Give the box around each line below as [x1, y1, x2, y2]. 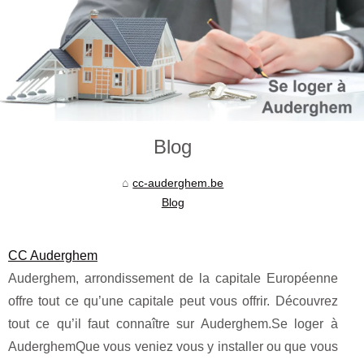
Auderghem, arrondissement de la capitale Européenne [8, 271, 338, 286]
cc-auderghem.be [132, 176, 224, 190]
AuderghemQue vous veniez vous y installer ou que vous [8, 340, 338, 354]
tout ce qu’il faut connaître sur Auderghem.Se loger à [8, 317, 338, 331]
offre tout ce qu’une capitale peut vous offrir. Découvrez [8, 294, 338, 309]
